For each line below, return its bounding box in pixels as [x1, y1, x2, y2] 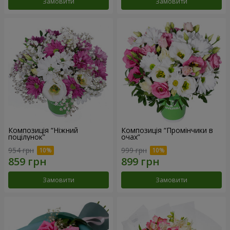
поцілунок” [8, 132, 45, 142]
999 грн [121, 145, 147, 155]
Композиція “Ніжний [8, 125, 78, 136]
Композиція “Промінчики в [121, 125, 213, 136]
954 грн [8, 145, 34, 155]
